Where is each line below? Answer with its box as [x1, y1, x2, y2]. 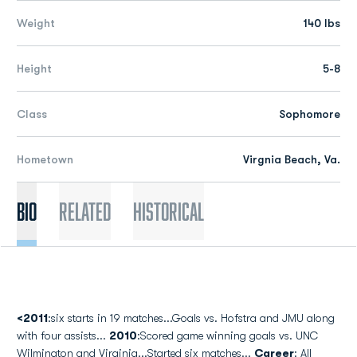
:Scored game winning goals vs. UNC [137, 329, 318, 342]
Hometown [17, 153, 73, 166]
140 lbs [304, 17, 340, 29]
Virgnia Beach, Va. [243, 153, 340, 166]
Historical [133, 198, 204, 225]
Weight [17, 17, 55, 29]
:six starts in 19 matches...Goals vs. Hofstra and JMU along [48, 312, 335, 324]
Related [59, 198, 111, 225]
